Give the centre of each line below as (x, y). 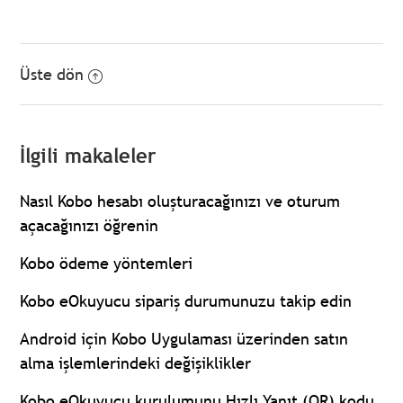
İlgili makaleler (88, 157)
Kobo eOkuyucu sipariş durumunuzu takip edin (186, 301)
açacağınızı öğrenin (90, 226)
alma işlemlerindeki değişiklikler (136, 363)
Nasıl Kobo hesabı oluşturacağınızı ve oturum (180, 201)
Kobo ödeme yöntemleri (107, 264)
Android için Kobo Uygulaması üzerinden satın (184, 339)
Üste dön (52, 75)
